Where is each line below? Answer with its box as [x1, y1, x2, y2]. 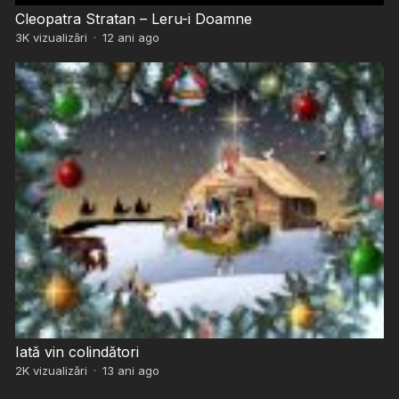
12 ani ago [102, 29, 159, 45]
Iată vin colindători [14, 343, 139, 362]
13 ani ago [102, 363, 159, 379]
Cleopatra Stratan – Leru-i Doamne [14, 9, 252, 28]
